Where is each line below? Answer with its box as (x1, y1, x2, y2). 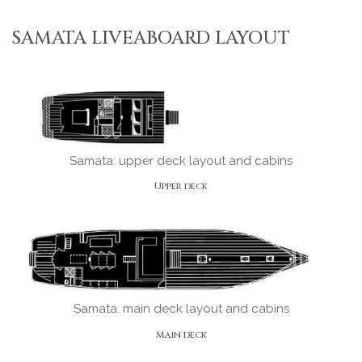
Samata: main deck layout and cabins (73, 301, 289, 317)
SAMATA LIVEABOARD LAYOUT (11, 26, 291, 50)
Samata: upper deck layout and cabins (69, 153, 293, 168)
